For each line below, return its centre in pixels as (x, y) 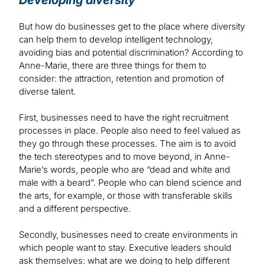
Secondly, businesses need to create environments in (128, 235)
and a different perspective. (75, 209)
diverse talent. (47, 92)
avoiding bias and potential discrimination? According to (131, 53)
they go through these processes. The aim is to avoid (127, 144)
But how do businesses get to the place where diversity (132, 27)
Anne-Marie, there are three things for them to (113, 66)
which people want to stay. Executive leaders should (125, 248)
